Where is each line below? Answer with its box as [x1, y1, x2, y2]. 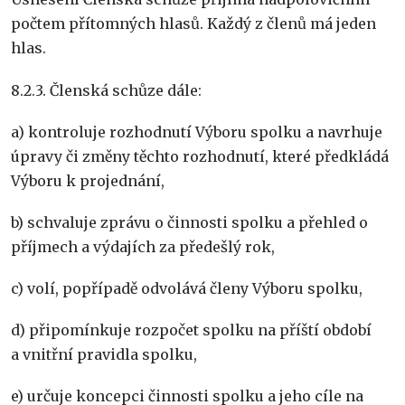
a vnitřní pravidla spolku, [11, 345, 197, 364]
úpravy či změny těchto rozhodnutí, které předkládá [11, 146, 389, 165]
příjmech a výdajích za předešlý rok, [11, 237, 275, 256]
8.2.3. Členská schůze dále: [11, 80, 202, 99]
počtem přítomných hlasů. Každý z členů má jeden [11, 14, 376, 33]
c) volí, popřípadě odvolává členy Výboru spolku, [11, 279, 363, 298]
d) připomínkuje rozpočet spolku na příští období [11, 321, 372, 340]
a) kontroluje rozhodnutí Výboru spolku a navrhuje [11, 122, 382, 141]
